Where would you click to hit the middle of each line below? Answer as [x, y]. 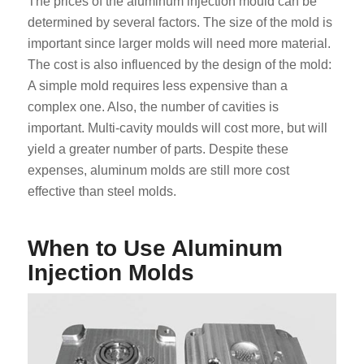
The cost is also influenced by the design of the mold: [179, 64]
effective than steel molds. [102, 191]
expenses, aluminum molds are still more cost [158, 170]
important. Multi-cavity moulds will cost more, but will [177, 128]
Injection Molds [110, 272]
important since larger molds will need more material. [179, 43]
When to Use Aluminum [155, 248]
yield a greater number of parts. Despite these [158, 149]
